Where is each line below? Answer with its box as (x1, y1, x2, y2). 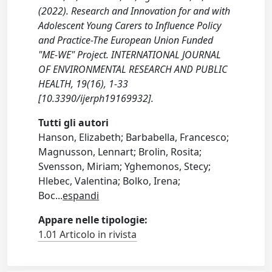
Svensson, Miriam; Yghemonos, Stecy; (38, 160, 211, 173)
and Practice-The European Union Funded (38, 33, 214, 47)
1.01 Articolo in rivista (38, 228, 137, 241)
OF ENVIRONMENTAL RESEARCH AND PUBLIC (38, 63, 228, 76)
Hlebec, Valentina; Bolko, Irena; (38, 174, 181, 188)
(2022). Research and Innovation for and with (38, 4, 231, 18)
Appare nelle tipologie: (38, 213, 148, 226)
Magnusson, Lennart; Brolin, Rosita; (38, 145, 202, 158)
